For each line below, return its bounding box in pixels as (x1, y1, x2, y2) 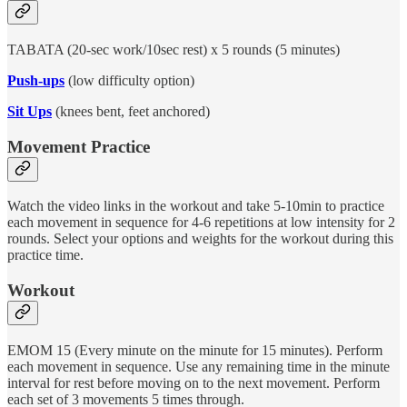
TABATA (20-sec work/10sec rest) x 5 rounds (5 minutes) (7, 41, 340, 57)
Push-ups (7, 72, 65, 88)
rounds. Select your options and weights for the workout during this (7, 231, 393, 247)
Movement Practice (7, 136, 150, 156)
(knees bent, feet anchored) (52, 103, 210, 119)
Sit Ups (7, 103, 52, 119)
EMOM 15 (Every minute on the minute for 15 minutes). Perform (7, 342, 382, 358)
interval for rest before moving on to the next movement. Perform (7, 374, 380, 391)
